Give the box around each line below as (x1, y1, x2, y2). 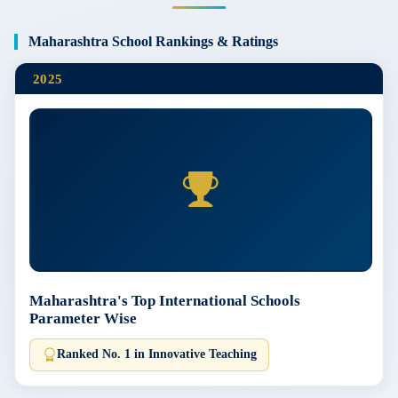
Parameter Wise (29, 309, 137, 327)
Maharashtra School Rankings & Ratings (28, 34, 278, 50)
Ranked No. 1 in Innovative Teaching (56, 347, 257, 362)
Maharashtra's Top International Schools (29, 291, 300, 309)
